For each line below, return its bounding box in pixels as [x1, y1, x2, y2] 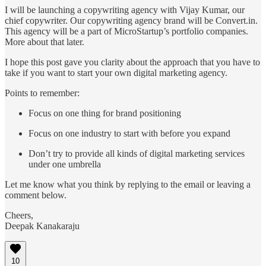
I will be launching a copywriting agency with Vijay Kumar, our [5, 4, 245, 15]
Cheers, [5, 210, 33, 220]
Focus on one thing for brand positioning [28, 107, 181, 118]
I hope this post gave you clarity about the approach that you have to [5, 56, 260, 67]
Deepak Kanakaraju [5, 220, 80, 231]
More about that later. [5, 36, 84, 47]
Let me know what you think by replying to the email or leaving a [5, 179, 251, 189]
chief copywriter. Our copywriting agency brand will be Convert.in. [5, 15, 258, 26]
